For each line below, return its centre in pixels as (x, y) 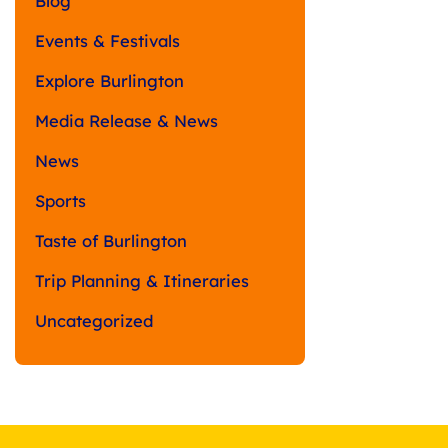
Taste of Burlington (111, 240)
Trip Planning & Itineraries (142, 280)
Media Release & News (126, 120)
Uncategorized (94, 320)
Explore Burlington (109, 80)
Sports (60, 200)
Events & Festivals (107, 40)
